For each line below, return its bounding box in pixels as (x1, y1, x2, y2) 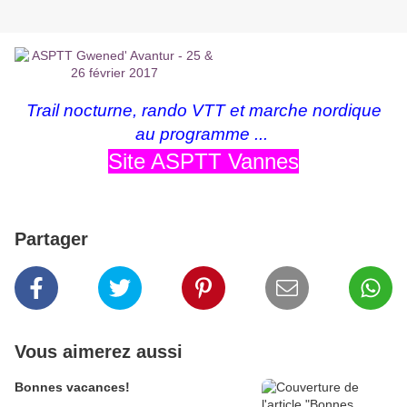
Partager (15, 229, 88, 250)
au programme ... (134, 124, 273, 144)
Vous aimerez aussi (15, 342, 183, 362)
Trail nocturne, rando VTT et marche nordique (25, 101, 382, 121)
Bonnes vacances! (15, 380, 130, 395)
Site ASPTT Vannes (108, 149, 299, 174)
